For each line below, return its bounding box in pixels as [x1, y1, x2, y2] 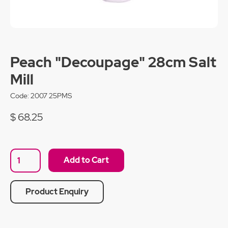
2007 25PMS [31, 91, 72, 100]
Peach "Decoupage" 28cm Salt [10, 52, 216, 72]
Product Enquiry [25, 186, 89, 197]
